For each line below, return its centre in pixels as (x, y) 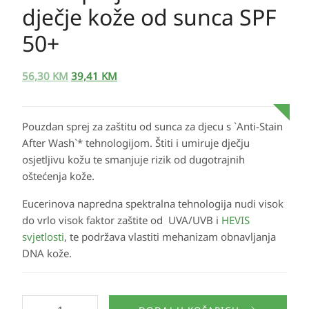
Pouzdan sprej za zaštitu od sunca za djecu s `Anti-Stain (152, 126)
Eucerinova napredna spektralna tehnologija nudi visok (153, 203)
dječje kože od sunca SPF (149, 17)
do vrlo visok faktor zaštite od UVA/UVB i (122, 220)
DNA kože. (47, 253)
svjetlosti (43, 237)
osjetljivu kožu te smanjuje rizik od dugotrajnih (133, 159)
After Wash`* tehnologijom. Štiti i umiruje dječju (136, 143)
